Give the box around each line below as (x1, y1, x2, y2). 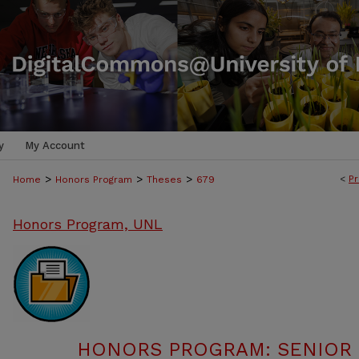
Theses (147, 174, 182, 185)
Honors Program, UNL (13, 216, 163, 232)
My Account (25, 139, 85, 151)
